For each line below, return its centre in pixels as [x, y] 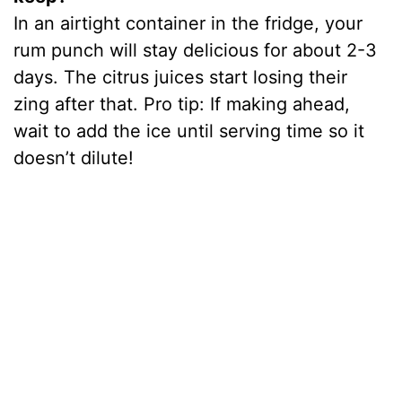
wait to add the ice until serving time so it [189, 131]
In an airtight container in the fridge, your [188, 23]
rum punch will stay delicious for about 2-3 [196, 50]
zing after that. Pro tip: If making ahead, [182, 104]
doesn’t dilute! [74, 157]
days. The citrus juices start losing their [181, 77]
